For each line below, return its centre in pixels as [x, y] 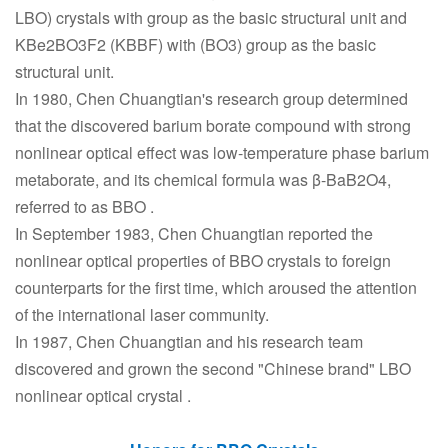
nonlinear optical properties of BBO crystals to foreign [203, 260]
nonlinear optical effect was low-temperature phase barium [222, 152]
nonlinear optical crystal [99, 395]
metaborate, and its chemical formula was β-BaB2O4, [203, 179]
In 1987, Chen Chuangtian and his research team [189, 341]
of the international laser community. [142, 314]
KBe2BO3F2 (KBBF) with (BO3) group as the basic [195, 44]
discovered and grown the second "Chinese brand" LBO [213, 368]
